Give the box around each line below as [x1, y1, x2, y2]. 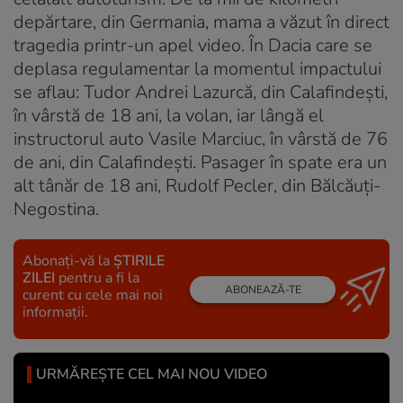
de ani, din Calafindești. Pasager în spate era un [13, 150, 387, 175]
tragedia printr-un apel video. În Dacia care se [13, 33, 372, 58]
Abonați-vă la [22, 251, 113, 272]
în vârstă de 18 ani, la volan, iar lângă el [13, 103, 324, 129]
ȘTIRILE [113, 251, 165, 272]
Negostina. [13, 197, 99, 222]
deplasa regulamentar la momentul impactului [13, 57, 381, 82]
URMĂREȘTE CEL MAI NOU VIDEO [36, 364, 267, 385]
